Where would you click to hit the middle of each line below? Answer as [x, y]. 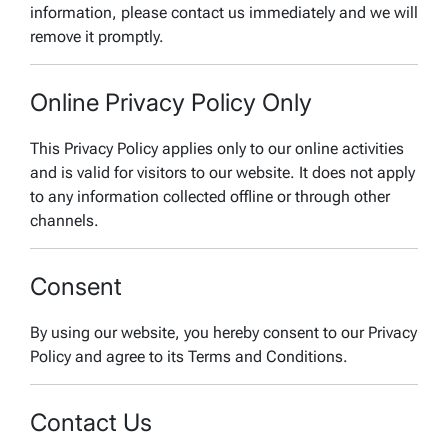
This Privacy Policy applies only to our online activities [217, 149]
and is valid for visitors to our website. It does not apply [222, 173]
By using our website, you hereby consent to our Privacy [223, 332]
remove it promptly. [97, 37]
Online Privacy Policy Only [171, 103]
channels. [64, 221]
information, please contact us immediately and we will [224, 13]
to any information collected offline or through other [210, 197]
